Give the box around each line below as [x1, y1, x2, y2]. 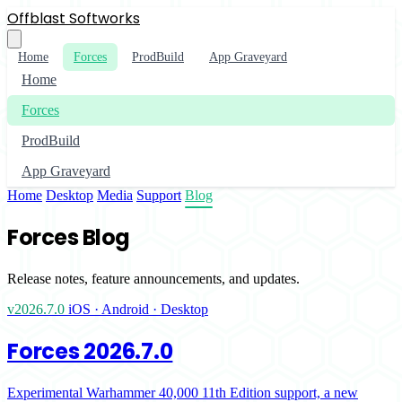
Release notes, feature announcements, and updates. [7, 270, 300, 286]
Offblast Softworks [7, 8, 140, 29]
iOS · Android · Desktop [68, 301, 208, 317]
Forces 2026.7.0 [7, 336, 173, 366]
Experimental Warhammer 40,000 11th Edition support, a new [7, 384, 358, 400]
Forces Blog [7, 222, 130, 252]
